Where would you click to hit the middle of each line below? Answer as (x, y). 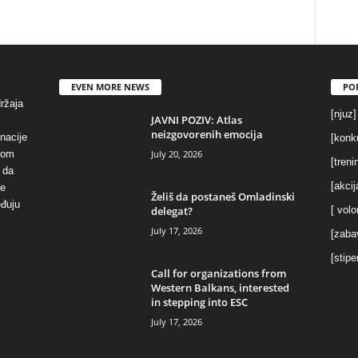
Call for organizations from (218, 273)
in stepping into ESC (199, 302)
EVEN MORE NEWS (110, 86)
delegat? (171, 211)
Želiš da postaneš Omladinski (223, 196)
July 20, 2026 (176, 153)
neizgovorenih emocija (207, 134)
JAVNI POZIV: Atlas (196, 119)
